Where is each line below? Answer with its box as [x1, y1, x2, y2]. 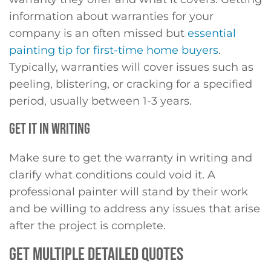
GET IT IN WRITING [9, 119, 90, 139]
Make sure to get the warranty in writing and [9, 151, 252, 165]
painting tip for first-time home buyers [9, 44, 218, 57]
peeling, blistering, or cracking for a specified [9, 77, 252, 91]
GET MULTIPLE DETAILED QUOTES [9, 244, 183, 266]
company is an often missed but [9, 27, 188, 41]
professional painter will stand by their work [9, 184, 248, 198]
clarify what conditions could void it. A [9, 168, 215, 181]
